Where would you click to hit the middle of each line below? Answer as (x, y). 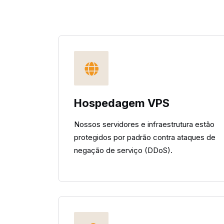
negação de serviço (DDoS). (123, 150)
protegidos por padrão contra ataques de (145, 137)
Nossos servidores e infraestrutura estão (144, 124)
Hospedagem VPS (122, 103)
